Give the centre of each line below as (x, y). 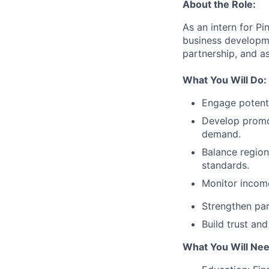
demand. (221, 134)
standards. (225, 165)
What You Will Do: (225, 80)
